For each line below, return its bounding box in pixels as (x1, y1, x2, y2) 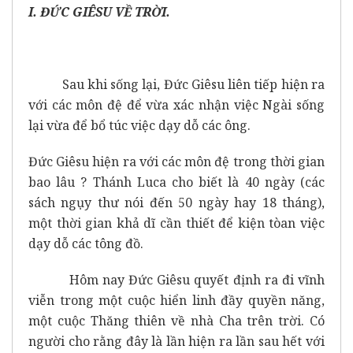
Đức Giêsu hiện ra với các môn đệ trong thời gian (28, 152, 325, 170)
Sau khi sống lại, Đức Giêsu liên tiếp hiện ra (28, 75, 325, 93)
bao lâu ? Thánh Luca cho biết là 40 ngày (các (28, 173, 325, 191)
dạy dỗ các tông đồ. (28, 234, 143, 252)
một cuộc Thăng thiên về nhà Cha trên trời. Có (28, 311, 325, 329)
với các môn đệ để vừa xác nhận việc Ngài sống (28, 95, 325, 113)
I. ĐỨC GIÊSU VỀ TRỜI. (28, 2, 170, 20)
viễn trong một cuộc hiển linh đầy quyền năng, (28, 291, 325, 309)
